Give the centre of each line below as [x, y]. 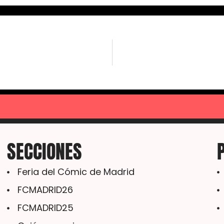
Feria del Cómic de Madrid [76, 172]
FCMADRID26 [45, 190]
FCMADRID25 [46, 208]
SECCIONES [44, 151]
